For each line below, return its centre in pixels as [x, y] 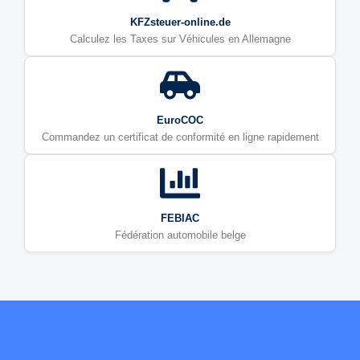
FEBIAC [180, 219]
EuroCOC [180, 121]
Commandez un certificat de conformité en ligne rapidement [180, 137]
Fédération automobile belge [180, 235]
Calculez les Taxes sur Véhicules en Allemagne [180, 39]
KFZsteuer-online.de [180, 22]
